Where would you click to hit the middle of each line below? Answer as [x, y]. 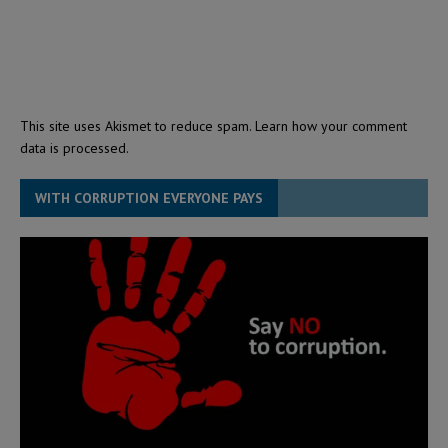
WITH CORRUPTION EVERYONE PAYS [149, 198]
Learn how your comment [331, 126]
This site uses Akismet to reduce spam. [137, 126]
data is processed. [74, 148]
